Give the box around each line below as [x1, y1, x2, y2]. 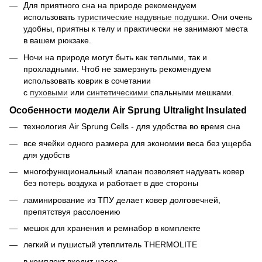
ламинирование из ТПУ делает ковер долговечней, [23, 195, 220, 205]
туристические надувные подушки [77, 12, 207, 22]
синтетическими [87, 87, 150, 97]
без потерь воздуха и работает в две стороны [23, 178, 198, 188]
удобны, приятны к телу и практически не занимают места [23, 24, 248, 34]
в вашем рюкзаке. [23, 36, 91, 46]
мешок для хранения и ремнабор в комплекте [23, 223, 201, 233]
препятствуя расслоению [23, 206, 120, 216]
